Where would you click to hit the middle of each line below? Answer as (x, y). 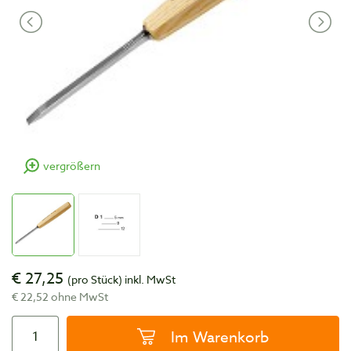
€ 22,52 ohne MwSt (60, 296)
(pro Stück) (95, 279)
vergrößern (72, 166)
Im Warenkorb (220, 337)
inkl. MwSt (149, 279)
